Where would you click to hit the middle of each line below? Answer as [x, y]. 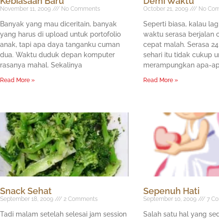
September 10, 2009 [170, 199]
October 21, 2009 [166, 9]
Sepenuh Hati [171, 191]
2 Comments [80, 199]
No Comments [80, 9]
